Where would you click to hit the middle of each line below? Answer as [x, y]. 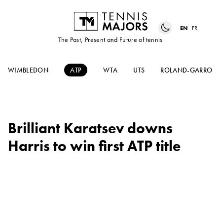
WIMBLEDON [28, 70]
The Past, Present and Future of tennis [110, 40]
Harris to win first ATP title [94, 146]
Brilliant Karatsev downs [90, 129]
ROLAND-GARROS [188, 70]
